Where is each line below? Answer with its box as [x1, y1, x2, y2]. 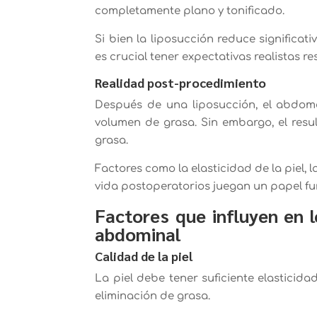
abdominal [95, 221, 181, 246]
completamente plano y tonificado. [95, 4, 285, 17]
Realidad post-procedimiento [95, 74, 267, 91]
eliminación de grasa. [95, 289, 211, 302]
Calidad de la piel [95, 247, 193, 264]
